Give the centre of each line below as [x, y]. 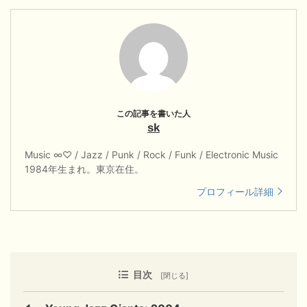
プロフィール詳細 [235, 191]
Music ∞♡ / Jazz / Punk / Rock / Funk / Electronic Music [151, 154]
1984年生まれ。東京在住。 [84, 169]
